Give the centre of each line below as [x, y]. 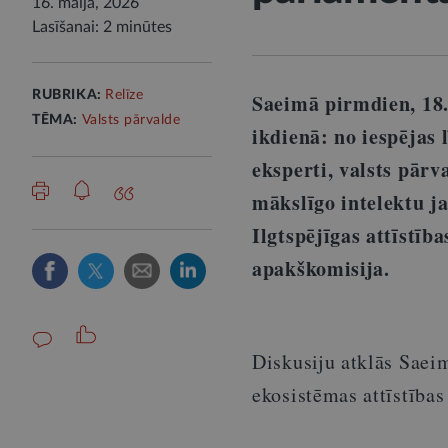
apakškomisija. [321, 268]
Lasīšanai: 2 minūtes [102, 27]
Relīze [124, 95]
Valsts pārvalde [131, 120]
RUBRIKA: [69, 95]
